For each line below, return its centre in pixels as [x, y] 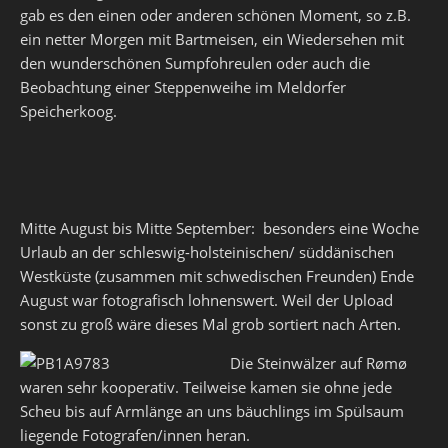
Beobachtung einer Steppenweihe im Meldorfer [183, 87]
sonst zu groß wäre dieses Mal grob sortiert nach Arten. [210, 324]
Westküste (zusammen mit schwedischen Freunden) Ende [217, 276]
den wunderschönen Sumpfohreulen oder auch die [195, 63]
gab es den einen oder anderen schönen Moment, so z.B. [215, 15]
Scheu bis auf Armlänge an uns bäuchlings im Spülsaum [212, 411]
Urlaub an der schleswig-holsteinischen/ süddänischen [207, 252]
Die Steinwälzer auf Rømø [318, 363]
